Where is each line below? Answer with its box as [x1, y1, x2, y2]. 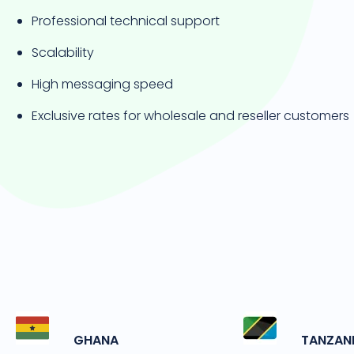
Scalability [32, 43, 94, 62]
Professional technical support [32, 12, 220, 30]
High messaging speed [32, 75, 173, 93]
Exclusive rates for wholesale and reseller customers [32, 107, 349, 125]
